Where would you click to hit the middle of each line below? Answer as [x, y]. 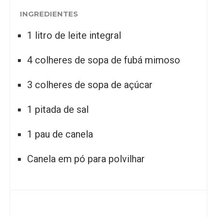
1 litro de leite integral [74, 36]
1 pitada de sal [58, 110]
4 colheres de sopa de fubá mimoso [104, 60]
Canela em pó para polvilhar [86, 159]
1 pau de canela [60, 134]
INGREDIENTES [49, 14]
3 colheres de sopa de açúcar [90, 85]
